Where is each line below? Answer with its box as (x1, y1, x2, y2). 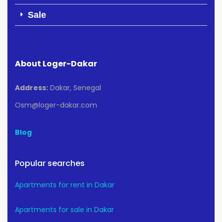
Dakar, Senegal (48, 83, 101, 93)
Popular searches (15, 158, 85, 169)
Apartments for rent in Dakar (15, 180, 114, 190)
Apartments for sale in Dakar (15, 205, 114, 215)
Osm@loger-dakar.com (15, 100, 97, 111)
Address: (15, 83, 48, 93)
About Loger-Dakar (15, 58, 97, 70)
